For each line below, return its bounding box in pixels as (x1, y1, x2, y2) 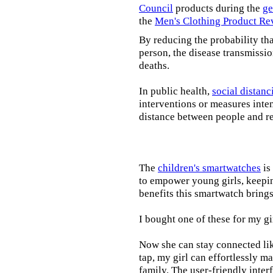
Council (139, 2, 173, 14)
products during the (173, 2, 263, 14)
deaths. (139, 59, 169, 71)
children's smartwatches (158, 161, 261, 174)
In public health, (139, 85, 212, 97)
